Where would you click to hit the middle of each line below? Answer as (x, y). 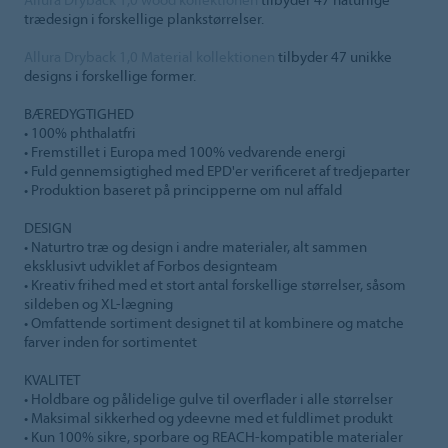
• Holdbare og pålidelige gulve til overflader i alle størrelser (208, 398)
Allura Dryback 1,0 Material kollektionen (149, 56)
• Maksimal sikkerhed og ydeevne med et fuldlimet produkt (208, 417)
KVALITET (52, 379)
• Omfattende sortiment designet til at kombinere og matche (214, 322)
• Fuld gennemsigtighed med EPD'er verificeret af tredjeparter (217, 170)
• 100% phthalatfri (80, 132)
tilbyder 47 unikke (333, 56)
